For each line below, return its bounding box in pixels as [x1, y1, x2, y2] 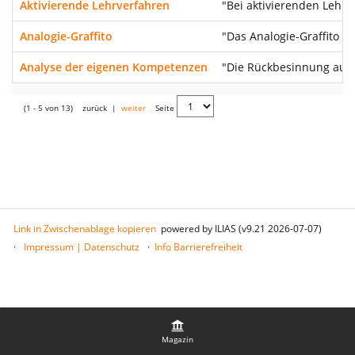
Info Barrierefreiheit [155, 240, 242, 254]
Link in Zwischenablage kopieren [13, 222, 156, 235]
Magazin [162, 333, 193, 345]
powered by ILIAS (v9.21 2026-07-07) [161, 222, 322, 235]
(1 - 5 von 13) [24, 101, 73, 113]
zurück [82, 101, 107, 113]
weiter [121, 101, 146, 113]
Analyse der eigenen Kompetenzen [20, 59, 208, 74]
